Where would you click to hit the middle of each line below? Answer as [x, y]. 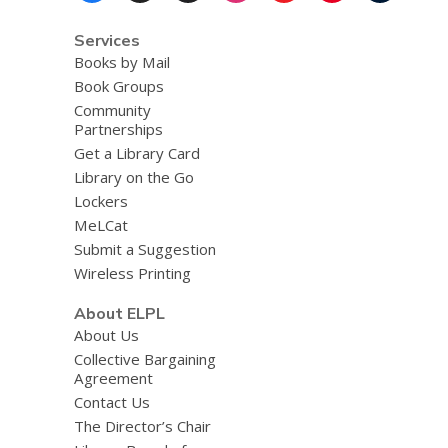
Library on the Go [133, 177]
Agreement [113, 377]
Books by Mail [121, 62]
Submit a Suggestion [144, 249]
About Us [106, 334]
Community [112, 110]
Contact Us [111, 401]
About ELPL [119, 313]
